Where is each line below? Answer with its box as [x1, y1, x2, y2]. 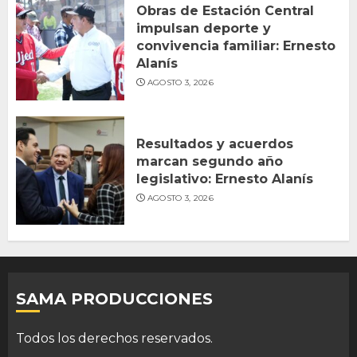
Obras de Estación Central [136, 3, 314, 19]
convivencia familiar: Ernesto [136, 38, 335, 54]
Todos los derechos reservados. [16, 330, 213, 346]
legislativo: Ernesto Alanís [136, 171, 313, 187]
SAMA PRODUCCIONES [16, 288, 213, 308]
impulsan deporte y [136, 21, 271, 37]
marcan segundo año [136, 154, 283, 170]
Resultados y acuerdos [136, 136, 293, 152]
